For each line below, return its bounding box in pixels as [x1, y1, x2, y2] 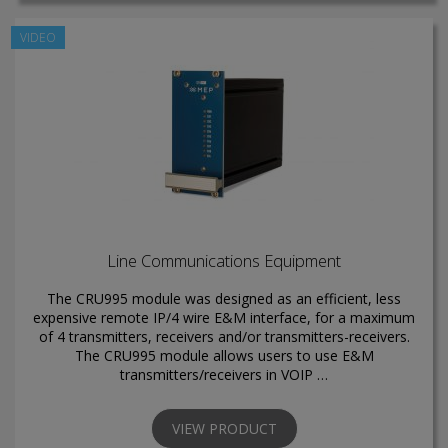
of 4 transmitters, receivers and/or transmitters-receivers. [38, 326, 410, 346]
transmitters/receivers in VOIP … [120, 364, 328, 384]
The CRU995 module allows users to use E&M [74, 345, 374, 365]
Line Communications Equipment [107, 250, 341, 273]
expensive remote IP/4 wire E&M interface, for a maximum [33, 307, 415, 327]
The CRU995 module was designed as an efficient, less [47, 288, 401, 308]
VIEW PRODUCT [171, 418, 277, 438]
